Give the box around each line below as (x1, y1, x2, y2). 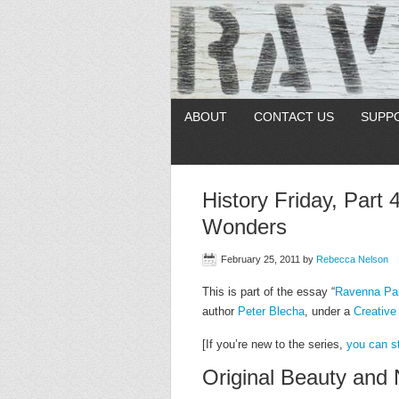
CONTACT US (254, 110, 334, 124)
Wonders (202, 215, 287, 239)
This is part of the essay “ (202, 285, 335, 298)
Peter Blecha (238, 305, 305, 318)
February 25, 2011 (221, 254, 300, 265)
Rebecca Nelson (316, 254, 388, 265)
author (202, 305, 238, 318)
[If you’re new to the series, (202, 338, 346, 351)
